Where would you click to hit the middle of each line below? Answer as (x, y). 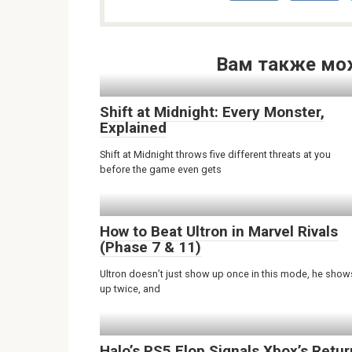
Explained (133, 127)
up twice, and (130, 288)
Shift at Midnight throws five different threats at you (215, 154)
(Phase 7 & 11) (150, 247)
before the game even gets (161, 169)
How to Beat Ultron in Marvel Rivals (219, 231)
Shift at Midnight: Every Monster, (212, 112)
